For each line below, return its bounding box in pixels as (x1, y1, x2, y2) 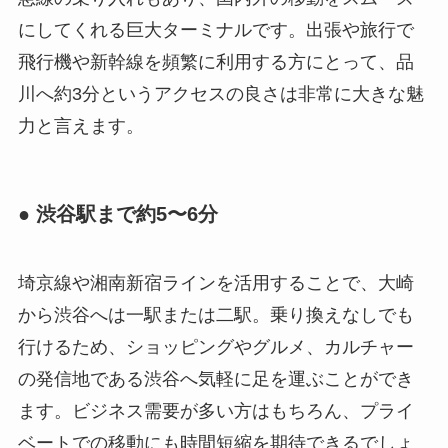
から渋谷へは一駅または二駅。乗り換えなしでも (17, 305, 414, 326)
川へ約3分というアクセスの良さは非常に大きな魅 (17, 83, 424, 104)
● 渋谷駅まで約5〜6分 (17, 203, 218, 226)
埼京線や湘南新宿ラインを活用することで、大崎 (17, 273, 414, 294)
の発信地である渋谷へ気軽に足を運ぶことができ (17, 369, 414, 390)
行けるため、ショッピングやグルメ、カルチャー (17, 337, 414, 358)
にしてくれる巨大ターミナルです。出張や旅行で (17, 19, 414, 40)
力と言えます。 (17, 115, 144, 136)
